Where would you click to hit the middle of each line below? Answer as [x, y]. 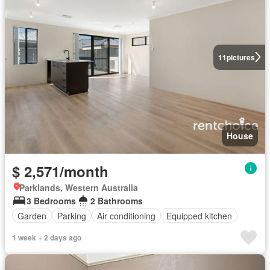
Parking [72, 215]
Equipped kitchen [199, 215]
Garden [32, 215]
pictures [240, 57]
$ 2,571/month [60, 171]
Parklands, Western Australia [79, 187]
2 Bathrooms [117, 201]
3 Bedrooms [51, 201]
